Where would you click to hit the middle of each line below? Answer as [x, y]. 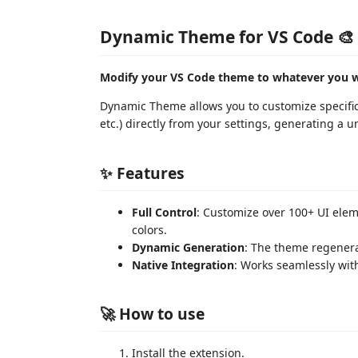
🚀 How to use [152, 314]
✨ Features [142, 173]
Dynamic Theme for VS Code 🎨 [227, 37]
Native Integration [183, 265]
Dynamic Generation [188, 247]
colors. [149, 229]
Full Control [164, 212]
